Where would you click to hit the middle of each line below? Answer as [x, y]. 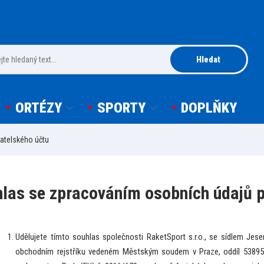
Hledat [208, 59]
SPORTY [121, 108]
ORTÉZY [39, 108]
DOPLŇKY [209, 108]
